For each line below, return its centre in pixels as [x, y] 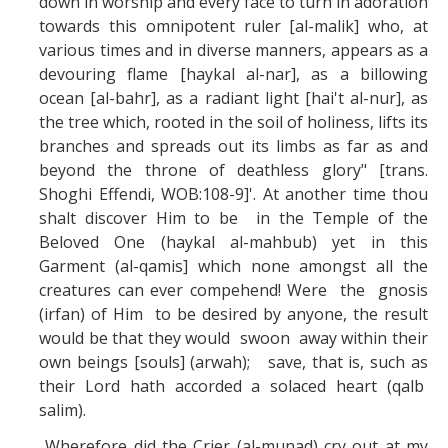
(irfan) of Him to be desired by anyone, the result [233, 313]
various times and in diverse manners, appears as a [233, 49]
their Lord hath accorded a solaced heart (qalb [233, 385]
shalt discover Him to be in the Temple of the [233, 217]
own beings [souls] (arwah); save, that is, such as [233, 361]
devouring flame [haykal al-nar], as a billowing [233, 73]
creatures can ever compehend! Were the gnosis [233, 289]
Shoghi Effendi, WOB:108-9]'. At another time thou [233, 193]
